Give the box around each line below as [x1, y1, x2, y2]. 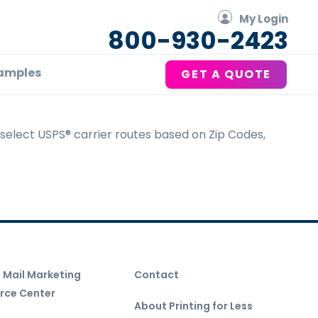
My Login [239, 11, 288, 26]
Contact [134, 268, 179, 282]
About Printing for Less [134, 299, 253, 313]
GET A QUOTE [181, 66, 271, 82]
